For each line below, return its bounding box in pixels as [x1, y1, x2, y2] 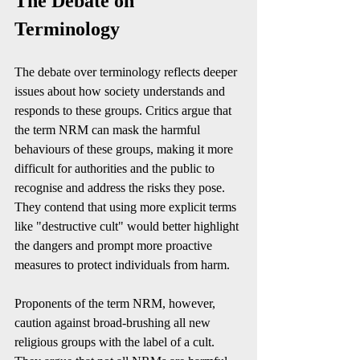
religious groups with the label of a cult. [14, 335, 218, 349]
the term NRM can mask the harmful [14, 123, 203, 137]
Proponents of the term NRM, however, [14, 297, 219, 310]
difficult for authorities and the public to [14, 162, 218, 175]
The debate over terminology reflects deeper [14, 65, 240, 79]
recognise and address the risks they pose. [14, 181, 228, 194]
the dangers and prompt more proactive [14, 239, 215, 252]
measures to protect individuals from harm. [14, 258, 230, 272]
